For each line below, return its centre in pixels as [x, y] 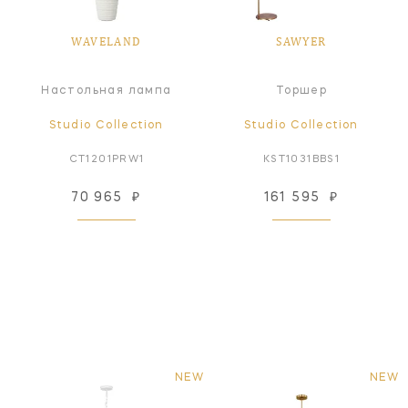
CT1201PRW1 [107, 159]
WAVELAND [107, 41]
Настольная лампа [107, 91]
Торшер [301, 91]
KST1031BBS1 [301, 159]
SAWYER [301, 41]
